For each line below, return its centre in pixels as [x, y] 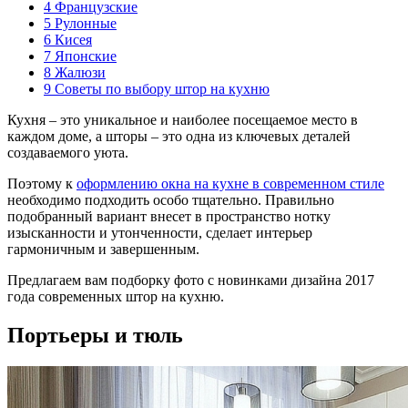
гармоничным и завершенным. [103, 249]
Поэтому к [42, 183]
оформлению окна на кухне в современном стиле [230, 183]
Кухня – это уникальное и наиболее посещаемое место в [183, 119]
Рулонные [84, 23]
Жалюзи [78, 72]
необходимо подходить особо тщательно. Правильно [171, 199]
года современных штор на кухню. [116, 296]
